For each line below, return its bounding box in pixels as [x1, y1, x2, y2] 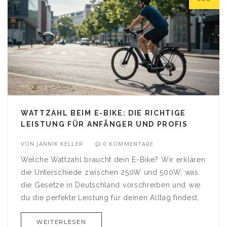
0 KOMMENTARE [103, 140, 154, 148]
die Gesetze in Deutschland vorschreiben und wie [21, 181, 201, 190]
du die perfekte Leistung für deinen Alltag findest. [21, 194, 200, 202]
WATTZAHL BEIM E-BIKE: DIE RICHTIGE [21, 109, 186, 118]
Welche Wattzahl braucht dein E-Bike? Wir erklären [21, 156, 206, 164]
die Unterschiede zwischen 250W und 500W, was [21, 168, 199, 177]
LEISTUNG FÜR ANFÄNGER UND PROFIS [21, 120, 188, 129]
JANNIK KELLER [36, 140, 83, 148]
